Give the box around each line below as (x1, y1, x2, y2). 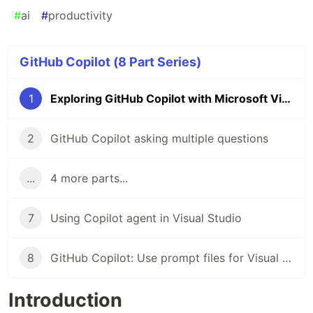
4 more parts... (50, 171, 128, 186)
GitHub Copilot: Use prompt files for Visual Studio (282, 251, 291, 265)
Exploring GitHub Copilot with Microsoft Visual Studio (282, 92, 291, 106)
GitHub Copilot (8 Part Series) (20, 54, 201, 70)
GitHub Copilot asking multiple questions (50, 131, 268, 146)
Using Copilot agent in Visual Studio (50, 211, 242, 226)
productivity (48, 8, 112, 23)
